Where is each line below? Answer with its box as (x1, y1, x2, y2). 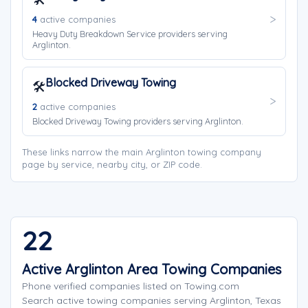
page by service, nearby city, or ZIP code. (22, 159, 202, 170)
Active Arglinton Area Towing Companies (22, 261, 281, 278)
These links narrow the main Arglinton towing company (22, 146, 261, 157)
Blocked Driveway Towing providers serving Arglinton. (32, 115, 243, 126)
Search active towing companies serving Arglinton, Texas (22, 294, 281, 307)
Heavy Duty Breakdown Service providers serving (32, 28, 228, 39)
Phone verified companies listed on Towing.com (22, 280, 239, 292)
